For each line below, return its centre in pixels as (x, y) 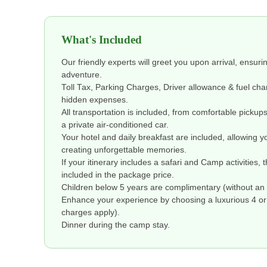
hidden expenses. (95, 100)
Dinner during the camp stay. (116, 225)
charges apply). (91, 213)
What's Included (102, 40)
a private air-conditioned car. (115, 125)
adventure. (82, 75)
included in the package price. (118, 175)
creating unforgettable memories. (124, 150)
